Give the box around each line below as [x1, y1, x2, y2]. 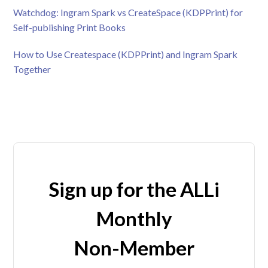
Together [13, 63, 51, 75]
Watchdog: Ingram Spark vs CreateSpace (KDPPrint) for [13, 7, 243, 19]
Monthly [96, 206, 172, 231]
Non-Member [74, 236, 194, 260]
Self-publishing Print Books [13, 22, 126, 33]
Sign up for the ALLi [48, 177, 220, 202]
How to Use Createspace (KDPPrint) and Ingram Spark [13, 48, 238, 60]
